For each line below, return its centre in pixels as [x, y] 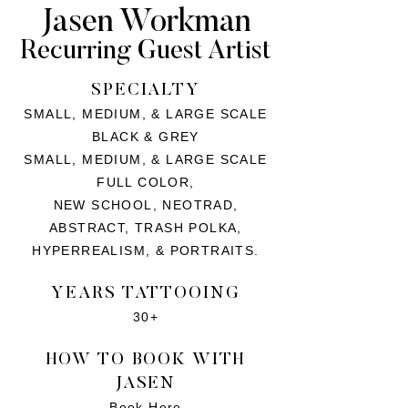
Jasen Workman [146, 23]
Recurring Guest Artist [146, 52]
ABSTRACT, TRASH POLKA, [146, 228]
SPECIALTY [146, 91]
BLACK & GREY [146, 137]
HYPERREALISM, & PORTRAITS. [146, 250]
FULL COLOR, [146, 182]
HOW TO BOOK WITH [146, 360]
